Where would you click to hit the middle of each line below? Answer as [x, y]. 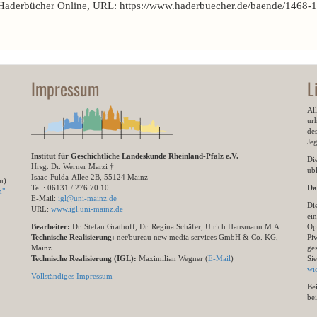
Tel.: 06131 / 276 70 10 [70, 188]
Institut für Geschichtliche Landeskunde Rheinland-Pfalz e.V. [135, 156]
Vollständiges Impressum [72, 276]
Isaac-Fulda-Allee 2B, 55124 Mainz [90, 177]
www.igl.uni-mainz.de [87, 209]
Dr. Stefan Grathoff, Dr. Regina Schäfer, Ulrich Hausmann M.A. [176, 226]
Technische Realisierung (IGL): [84, 258]
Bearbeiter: [51, 226]
